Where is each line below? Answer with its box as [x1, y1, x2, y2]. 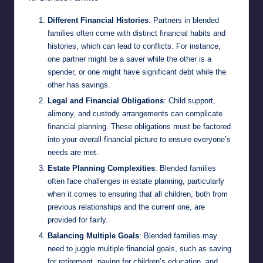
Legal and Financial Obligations [48, 96, 164, 105]
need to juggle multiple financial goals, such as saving [48, 244, 231, 254]
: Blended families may [139, 231, 217, 241]
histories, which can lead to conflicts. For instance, [48, 41, 221, 50]
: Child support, [164, 96, 215, 105]
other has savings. [48, 80, 110, 89]
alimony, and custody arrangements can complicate [48, 109, 222, 118]
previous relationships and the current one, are [48, 202, 205, 211]
